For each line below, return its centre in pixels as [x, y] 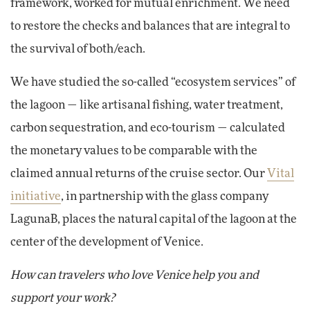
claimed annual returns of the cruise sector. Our [139, 173]
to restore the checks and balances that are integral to [150, 26]
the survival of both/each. [78, 49]
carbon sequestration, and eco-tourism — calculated [148, 128]
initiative [36, 196]
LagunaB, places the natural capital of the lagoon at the [154, 219]
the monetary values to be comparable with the [134, 151]
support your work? [63, 298]
